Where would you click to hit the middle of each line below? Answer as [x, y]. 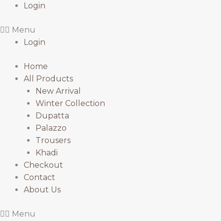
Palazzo [51, 128]
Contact [39, 178]
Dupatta [52, 116]
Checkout [43, 165]
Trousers [53, 141]
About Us [42, 190]
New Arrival [58, 91]
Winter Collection [70, 104]
